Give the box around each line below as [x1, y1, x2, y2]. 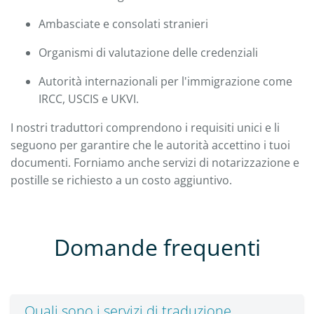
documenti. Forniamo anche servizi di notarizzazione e [11, 154, 299, 170]
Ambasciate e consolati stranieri [39, 15, 208, 32]
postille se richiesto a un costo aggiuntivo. [11, 172, 232, 188]
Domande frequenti [53, 231, 261, 262]
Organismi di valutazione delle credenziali [39, 44, 258, 60]
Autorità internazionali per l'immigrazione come [39, 73, 292, 89]
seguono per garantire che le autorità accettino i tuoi [11, 137, 290, 153]
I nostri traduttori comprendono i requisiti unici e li [11, 119, 280, 135]
